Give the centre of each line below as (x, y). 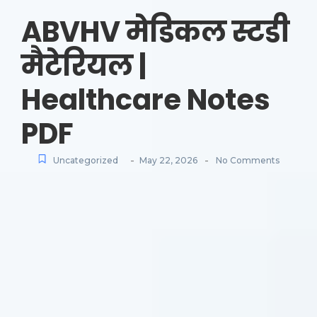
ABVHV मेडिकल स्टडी (155, 32)
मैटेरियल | (84, 66)
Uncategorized (86, 161)
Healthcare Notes (146, 100)
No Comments (247, 161)
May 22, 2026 (168, 161)
